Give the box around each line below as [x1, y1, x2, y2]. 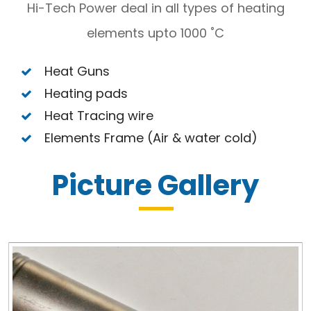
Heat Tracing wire [44, 107, 154, 124]
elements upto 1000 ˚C [87, 24, 224, 42]
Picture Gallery [52, 166, 259, 205]
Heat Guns [44, 62, 110, 80]
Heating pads [44, 85, 128, 102]
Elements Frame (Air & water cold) [44, 129, 258, 146]
